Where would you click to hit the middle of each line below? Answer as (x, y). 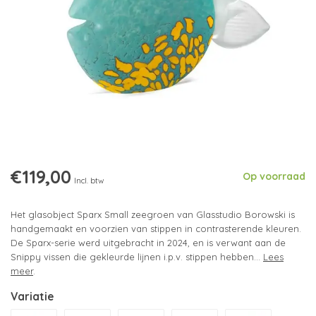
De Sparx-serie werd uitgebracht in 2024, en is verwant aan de (148, 243)
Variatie (32, 297)
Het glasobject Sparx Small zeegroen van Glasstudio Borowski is (153, 214)
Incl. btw (89, 181)
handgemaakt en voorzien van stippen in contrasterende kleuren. (156, 229)
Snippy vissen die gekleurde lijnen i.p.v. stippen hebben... (137, 257)
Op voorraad (274, 176)
